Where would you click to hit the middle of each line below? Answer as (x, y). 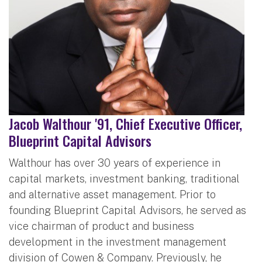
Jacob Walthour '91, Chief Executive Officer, (125, 123)
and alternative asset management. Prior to (112, 194)
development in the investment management (118, 242)
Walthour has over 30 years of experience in (115, 163)
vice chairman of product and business (101, 226)
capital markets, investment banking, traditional (124, 178)
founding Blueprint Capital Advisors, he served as (127, 210)
